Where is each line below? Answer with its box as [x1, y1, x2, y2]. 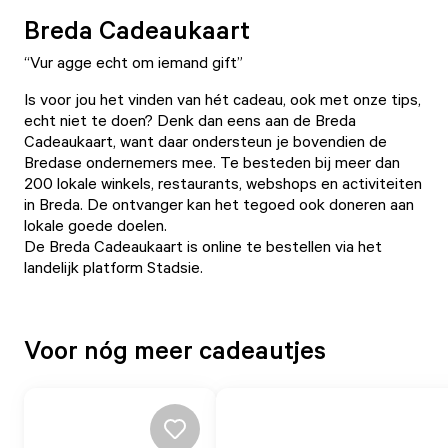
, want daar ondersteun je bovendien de [113, 131, 387, 151]
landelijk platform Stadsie [24, 257, 200, 277]
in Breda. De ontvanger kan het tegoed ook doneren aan [24, 194, 414, 214]
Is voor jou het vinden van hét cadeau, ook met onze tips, [24, 89, 421, 109]
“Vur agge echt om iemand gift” [24, 52, 243, 72]
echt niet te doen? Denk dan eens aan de [24, 110, 315, 130]
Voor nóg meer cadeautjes [24, 333, 326, 365]
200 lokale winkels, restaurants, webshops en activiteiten [24, 173, 422, 193]
